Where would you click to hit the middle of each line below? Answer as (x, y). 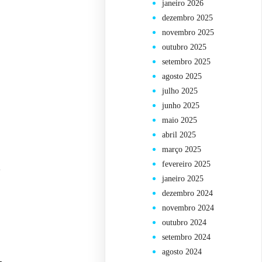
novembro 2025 (188, 33)
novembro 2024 (188, 208)
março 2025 (182, 150)
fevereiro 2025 (187, 164)
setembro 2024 (187, 237)
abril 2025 (179, 135)
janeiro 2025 (183, 179)
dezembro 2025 (188, 18)
